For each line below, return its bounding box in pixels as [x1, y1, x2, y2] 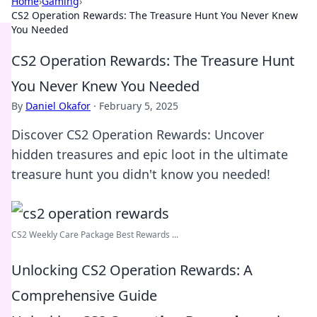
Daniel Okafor [25, 99, 91, 113]
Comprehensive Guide [11, 286, 157, 305]
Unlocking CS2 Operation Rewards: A [11, 260, 253, 279]
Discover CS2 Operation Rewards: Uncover [11, 126, 264, 143]
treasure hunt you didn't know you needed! [11, 166, 270, 183]
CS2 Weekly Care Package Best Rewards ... [11, 229, 178, 241]
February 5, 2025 [99, 99, 178, 113]
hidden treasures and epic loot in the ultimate [11, 146, 288, 163]
